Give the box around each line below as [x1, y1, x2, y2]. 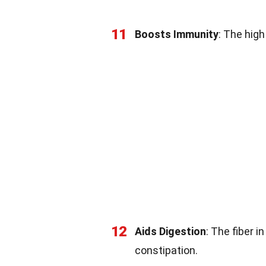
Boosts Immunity [135, 27, 218, 40]
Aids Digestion [135, 224, 206, 237]
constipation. [135, 243, 198, 256]
